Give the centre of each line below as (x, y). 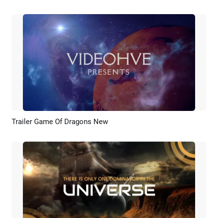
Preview (84, 123)
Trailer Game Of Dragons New (60, 122)
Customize (131, 123)
